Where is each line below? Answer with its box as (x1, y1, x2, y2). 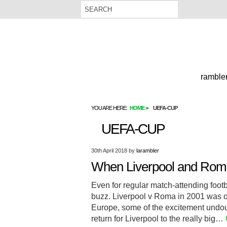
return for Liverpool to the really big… (91, 214, 225, 223)
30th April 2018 (91, 147, 127, 154)
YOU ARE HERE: (91, 105, 127, 111)
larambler (136, 147, 159, 154)
